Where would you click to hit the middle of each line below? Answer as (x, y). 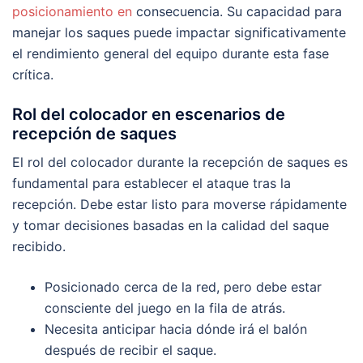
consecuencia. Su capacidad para (237, 12)
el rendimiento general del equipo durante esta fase (171, 54)
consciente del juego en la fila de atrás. (165, 308)
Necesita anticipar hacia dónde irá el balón (176, 329)
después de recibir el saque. (130, 350)
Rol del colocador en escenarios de (149, 115)
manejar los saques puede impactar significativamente (179, 33)
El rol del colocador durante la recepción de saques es (180, 162)
